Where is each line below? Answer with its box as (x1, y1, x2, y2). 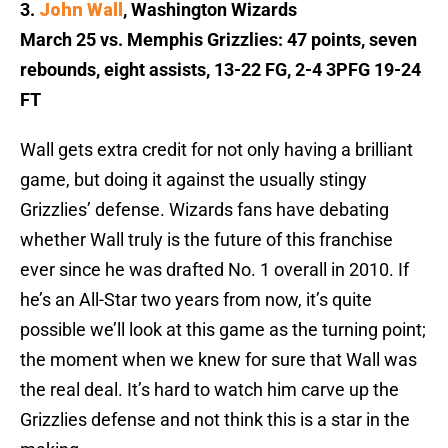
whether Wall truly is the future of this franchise (20, 229, 393, 251)
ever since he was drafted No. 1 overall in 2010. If (20, 259, 409, 281)
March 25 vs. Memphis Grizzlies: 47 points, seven (20, 29, 417, 51)
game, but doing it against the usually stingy (20, 169, 367, 191)
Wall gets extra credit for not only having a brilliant (20, 139, 413, 161)
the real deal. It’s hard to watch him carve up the (20, 379, 399, 401)
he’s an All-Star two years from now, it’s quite (20, 289, 372, 311)
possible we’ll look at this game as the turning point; (20, 319, 426, 341)
